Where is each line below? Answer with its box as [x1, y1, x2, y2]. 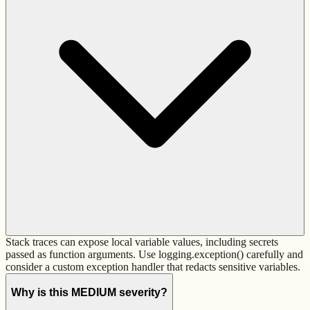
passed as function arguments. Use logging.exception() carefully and [6, 248, 303, 261]
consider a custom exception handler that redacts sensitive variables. [6, 261, 300, 273]
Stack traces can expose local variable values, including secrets [6, 236, 278, 248]
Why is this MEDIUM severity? [11, 286, 167, 298]
